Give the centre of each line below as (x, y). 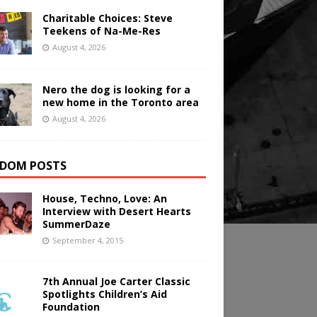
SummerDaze (76, 224)
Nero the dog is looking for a (116, 90)
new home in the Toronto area (120, 103)
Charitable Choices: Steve (107, 18)
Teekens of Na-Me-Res (101, 31)
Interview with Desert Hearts (116, 212)
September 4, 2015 (87, 241)
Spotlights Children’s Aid (104, 294)
